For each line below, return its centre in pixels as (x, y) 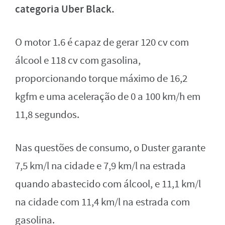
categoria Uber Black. (65, 9)
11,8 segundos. (47, 115)
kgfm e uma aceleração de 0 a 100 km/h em (108, 97)
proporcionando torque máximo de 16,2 (101, 79)
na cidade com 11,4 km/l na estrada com (102, 202)
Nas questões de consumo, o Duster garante (110, 148)
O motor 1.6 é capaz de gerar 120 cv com (102, 43)
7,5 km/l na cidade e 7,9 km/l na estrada (100, 166)
